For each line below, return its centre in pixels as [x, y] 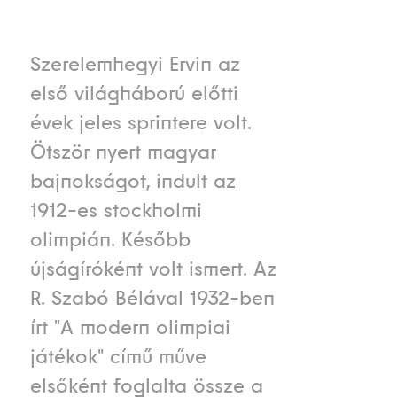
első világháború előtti [134, 93]
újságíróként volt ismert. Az [153, 269]
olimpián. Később [110, 240]
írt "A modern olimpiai [130, 327]
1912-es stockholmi [116, 210]
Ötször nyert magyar [123, 152]
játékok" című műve [118, 357]
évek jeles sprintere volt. [140, 123]
